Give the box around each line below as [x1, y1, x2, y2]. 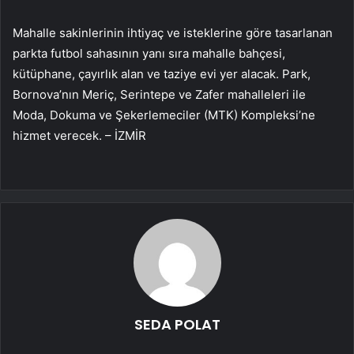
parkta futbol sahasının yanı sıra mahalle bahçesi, [13, 45, 285, 61]
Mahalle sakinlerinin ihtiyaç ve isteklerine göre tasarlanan [13, 24, 333, 40]
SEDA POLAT [134, 314, 220, 334]
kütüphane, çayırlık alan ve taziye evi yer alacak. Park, [13, 66, 311, 81]
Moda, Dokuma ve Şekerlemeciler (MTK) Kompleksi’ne [13, 107, 315, 122]
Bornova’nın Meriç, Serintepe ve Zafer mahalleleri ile [13, 86, 306, 102]
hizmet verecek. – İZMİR [13, 127, 146, 143]
